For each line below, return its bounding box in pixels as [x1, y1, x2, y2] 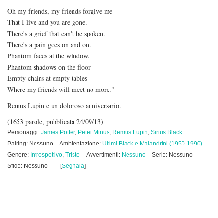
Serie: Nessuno [152, 151, 193, 158]
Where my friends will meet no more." [7, 85, 114, 94]
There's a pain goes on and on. [7, 40, 91, 49]
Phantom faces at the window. [7, 51, 90, 60]
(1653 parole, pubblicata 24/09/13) [7, 117, 103, 126]
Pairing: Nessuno [7, 140, 53, 147]
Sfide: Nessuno [7, 163, 48, 169]
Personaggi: [7, 129, 41, 136]
